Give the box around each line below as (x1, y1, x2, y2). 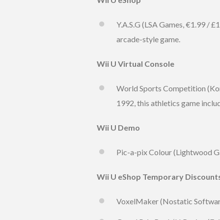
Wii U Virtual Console (97, 59, 174, 69)
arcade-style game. (116, 34, 180, 44)
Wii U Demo (97, 123, 140, 133)
